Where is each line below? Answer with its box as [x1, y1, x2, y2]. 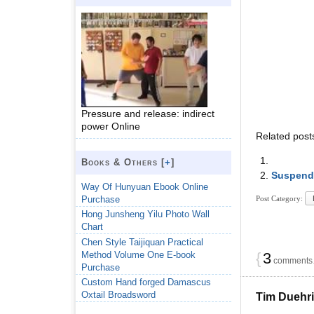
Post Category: [256, 194, 305, 203]
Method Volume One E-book [81, 249, 196, 260]
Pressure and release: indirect [81, 107, 214, 119]
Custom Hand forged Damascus [81, 277, 211, 288]
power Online [81, 120, 140, 132]
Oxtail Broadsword [81, 289, 156, 301]
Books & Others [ [81, 156, 165, 168]
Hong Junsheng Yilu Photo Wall [81, 209, 210, 220]
